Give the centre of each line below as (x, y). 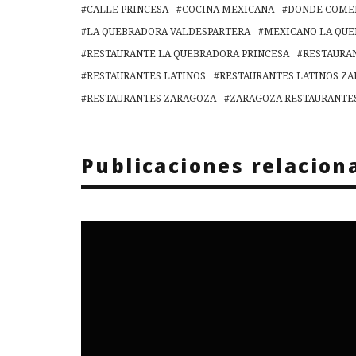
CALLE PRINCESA (128, 10)
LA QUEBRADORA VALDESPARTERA (168, 32)
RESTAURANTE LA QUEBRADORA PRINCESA (188, 54)
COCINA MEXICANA (228, 10)
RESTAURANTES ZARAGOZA (151, 99)
